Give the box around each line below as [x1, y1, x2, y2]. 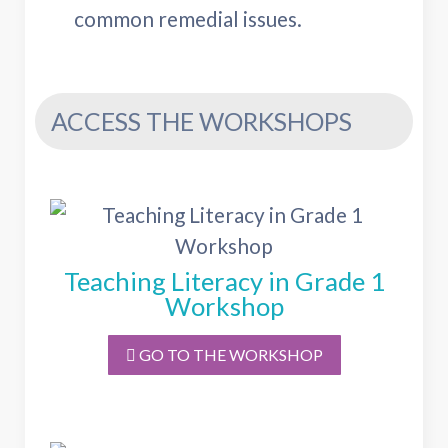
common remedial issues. [74, 5, 302, 31]
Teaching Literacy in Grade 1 [63, 265, 385, 296]
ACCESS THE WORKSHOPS [51, 106, 352, 136]
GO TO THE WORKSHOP [135, 344, 323, 364]
